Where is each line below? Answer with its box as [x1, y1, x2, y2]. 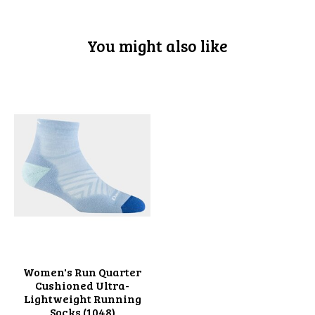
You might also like [87, 34, 228, 56]
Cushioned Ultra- [35, 277, 129, 292]
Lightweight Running [23, 290, 141, 306]
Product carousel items [14, 75, 140, 90]
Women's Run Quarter [23, 264, 141, 279]
